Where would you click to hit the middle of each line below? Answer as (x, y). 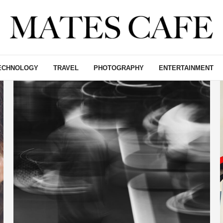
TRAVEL (66, 68)
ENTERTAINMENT (186, 68)
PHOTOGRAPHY (119, 68)
